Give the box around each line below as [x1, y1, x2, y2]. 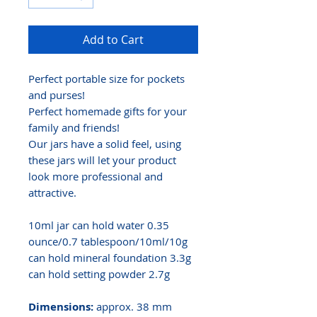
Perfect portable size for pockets [28, 71, 185, 86]
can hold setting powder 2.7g [28, 267, 170, 282]
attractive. [28, 185, 76, 200]
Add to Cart [83, 32, 144, 48]
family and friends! [28, 120, 120, 135]
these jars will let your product [28, 153, 176, 168]
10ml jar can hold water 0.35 [28, 218, 169, 233]
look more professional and [28, 169, 163, 184]
